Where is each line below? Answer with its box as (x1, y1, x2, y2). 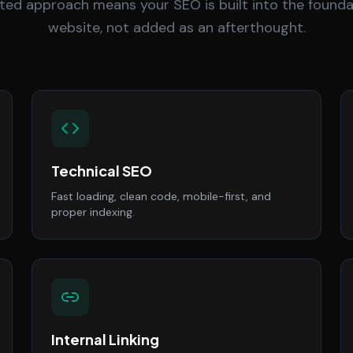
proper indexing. (51, 205, 135, 219)
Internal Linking (51, 330, 159, 348)
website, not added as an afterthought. (47, 18, 306, 37)
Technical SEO (51, 162, 152, 180)
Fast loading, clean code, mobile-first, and (51, 189, 271, 203)
